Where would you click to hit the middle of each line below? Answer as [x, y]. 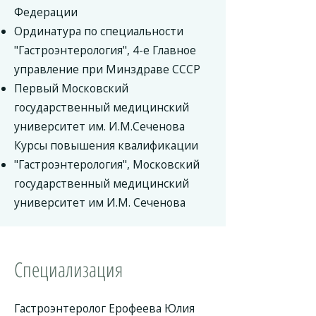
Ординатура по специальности [99, 31]
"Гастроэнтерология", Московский [107, 164]
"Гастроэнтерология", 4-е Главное [105, 50]
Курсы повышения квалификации [106, 145]
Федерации [46, 12]
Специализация [68, 269]
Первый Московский [71, 88]
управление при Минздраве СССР [107, 69]
